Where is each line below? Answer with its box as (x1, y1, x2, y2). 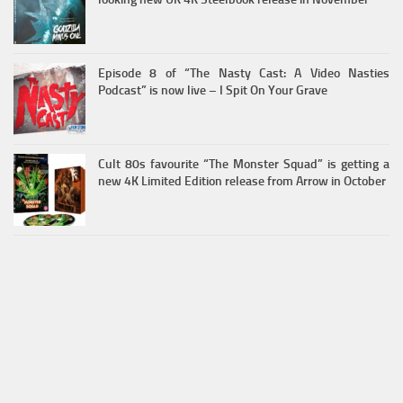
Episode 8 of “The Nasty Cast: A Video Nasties (98, 65, 390, 81)
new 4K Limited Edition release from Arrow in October (98, 173, 386, 189)
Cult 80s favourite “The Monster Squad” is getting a (98, 156, 390, 172)
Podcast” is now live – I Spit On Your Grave (98, 82, 327, 98)
